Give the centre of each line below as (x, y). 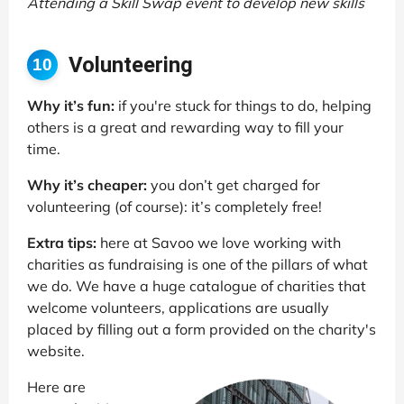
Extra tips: (62, 242)
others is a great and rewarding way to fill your (185, 127)
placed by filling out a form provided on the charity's (202, 329)
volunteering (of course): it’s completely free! (174, 206)
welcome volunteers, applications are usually (178, 307)
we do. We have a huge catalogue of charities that (197, 285)
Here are (56, 386)
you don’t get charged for (234, 184)
